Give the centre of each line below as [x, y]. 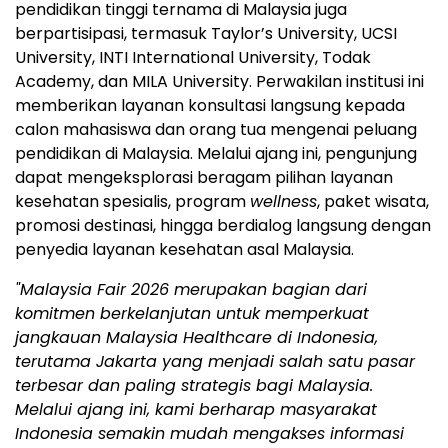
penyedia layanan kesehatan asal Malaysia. [184, 249]
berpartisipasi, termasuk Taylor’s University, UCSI [206, 33]
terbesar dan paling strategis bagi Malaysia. [194, 385]
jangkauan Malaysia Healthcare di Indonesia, [196, 337]
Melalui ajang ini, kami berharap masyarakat [196, 409]
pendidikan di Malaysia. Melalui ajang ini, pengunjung [216, 153]
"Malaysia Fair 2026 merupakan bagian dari [191, 289]
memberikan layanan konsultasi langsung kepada [210, 105]
